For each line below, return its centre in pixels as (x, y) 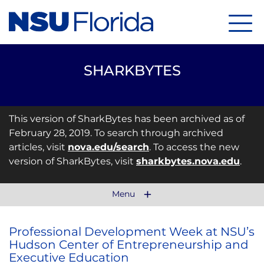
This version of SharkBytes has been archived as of (127, 119)
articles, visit (38, 147)
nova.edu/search (108, 147)
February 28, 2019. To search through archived (116, 133)
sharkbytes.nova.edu (188, 161)
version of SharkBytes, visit (72, 161)
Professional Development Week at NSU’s (132, 232)
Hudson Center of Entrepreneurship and (129, 245)
